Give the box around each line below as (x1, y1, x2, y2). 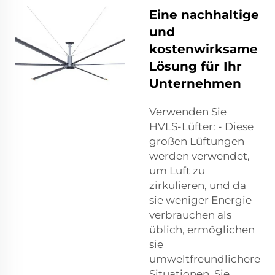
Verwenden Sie (149, 106, 227, 118)
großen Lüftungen (149, 135, 244, 148)
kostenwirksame (149, 42, 258, 57)
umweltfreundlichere (149, 253, 260, 266)
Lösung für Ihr (149, 59, 242, 74)
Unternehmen (149, 76, 241, 91)
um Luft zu (149, 165, 205, 177)
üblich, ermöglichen (149, 223, 255, 236)
